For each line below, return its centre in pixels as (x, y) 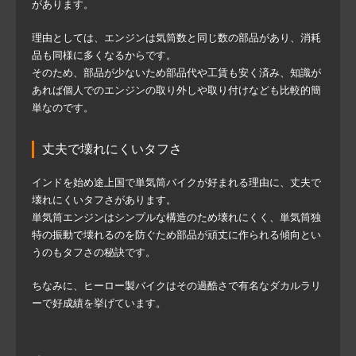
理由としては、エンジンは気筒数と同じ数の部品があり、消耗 (176, 37)
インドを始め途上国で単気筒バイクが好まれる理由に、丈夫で (176, 182)
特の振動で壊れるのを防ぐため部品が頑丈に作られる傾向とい (176, 234)
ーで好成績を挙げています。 (99, 303)
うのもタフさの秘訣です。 (94, 252)
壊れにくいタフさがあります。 (104, 199)
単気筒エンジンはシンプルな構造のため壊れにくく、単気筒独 (176, 217)
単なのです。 (63, 107)
